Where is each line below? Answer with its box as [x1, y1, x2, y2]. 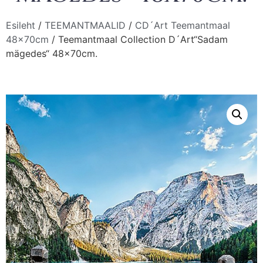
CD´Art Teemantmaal [135, 19, 230, 31]
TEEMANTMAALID [45, 19, 126, 31]
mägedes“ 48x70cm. [6, 47, 97, 59]
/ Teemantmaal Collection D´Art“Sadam [49, 33, 228, 45]
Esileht [6, 19, 35, 31]
